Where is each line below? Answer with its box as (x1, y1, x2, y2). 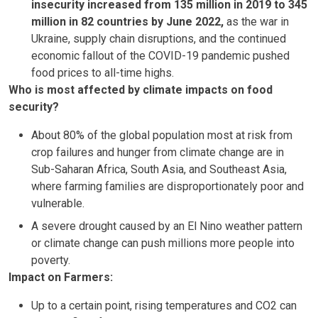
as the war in (224, 15, 289, 28)
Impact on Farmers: (9, 270, 113, 284)
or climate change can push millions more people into (31, 236, 295, 250)
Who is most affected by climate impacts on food (9, 83, 273, 97)
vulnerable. (31, 197, 84, 210)
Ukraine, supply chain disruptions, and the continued (31, 32, 286, 45)
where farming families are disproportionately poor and (31, 180, 304, 193)
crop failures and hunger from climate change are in (31, 146, 284, 159)
